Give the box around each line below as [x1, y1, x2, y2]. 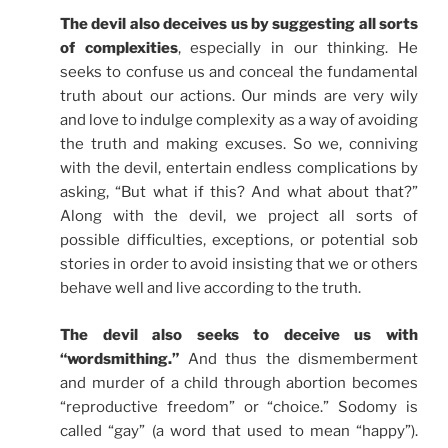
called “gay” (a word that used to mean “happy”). [60, 421, 418, 440]
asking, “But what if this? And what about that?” [60, 183, 418, 202]
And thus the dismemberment [179, 349, 418, 368]
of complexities [60, 39, 178, 58]
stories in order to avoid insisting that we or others [60, 255, 418, 274]
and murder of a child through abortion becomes [60, 373, 418, 392]
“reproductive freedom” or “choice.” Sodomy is [60, 397, 418, 416]
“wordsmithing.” [60, 349, 179, 368]
